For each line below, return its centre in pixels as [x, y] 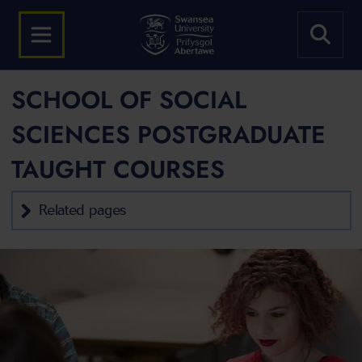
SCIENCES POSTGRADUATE [168, 135]
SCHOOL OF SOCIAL [128, 100]
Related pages [82, 210]
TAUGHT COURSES [118, 169]
